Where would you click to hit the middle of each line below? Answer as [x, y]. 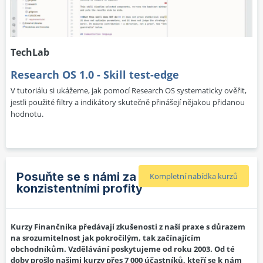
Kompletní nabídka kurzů [194, 176]
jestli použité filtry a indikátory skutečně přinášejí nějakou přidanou [128, 102]
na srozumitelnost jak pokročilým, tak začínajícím [106, 237]
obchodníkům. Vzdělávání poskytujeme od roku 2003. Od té [123, 249]
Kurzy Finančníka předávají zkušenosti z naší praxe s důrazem [128, 226]
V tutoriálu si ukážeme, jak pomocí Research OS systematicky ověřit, [129, 90]
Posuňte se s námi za [76, 176]
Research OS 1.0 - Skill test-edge [95, 74]
